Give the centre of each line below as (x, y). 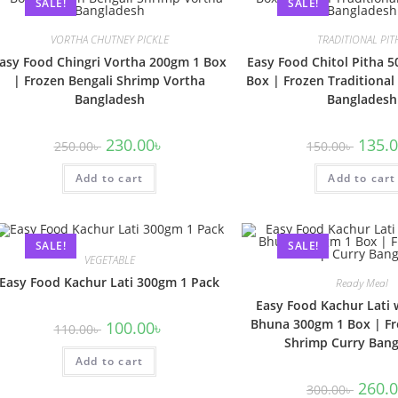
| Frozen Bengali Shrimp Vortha (110, 80)
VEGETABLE (109, 259)
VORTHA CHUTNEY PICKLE (109, 40)
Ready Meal (362, 283)
